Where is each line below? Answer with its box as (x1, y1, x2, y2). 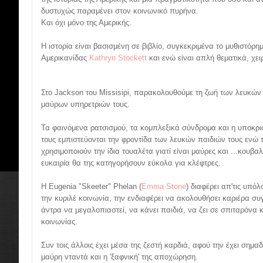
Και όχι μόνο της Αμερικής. (41, 18, 131, 28)
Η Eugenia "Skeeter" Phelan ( (41, 182, 141, 191)
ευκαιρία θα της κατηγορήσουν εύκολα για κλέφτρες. (41, 159, 221, 168)
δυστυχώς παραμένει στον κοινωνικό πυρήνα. (41, 6, 198, 16)
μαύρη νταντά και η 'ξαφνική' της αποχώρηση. (41, 252, 198, 262)
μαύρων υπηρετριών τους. (41, 100, 130, 109)
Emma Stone (141, 182, 186, 191)
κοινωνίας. (41, 217, 77, 227)
